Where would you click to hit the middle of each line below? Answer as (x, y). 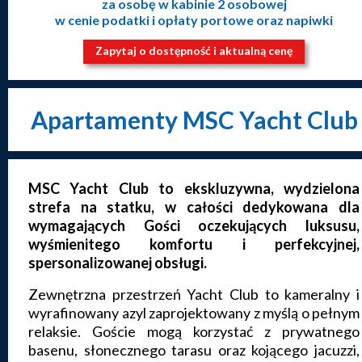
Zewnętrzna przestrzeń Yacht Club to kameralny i (194, 295)
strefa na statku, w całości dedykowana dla (194, 207)
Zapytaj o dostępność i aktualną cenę (194, 51)
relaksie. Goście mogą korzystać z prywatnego (194, 332)
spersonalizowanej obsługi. (119, 263)
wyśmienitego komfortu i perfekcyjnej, (194, 244)
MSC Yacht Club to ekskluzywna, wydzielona (194, 189)
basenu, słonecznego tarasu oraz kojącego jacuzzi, (194, 350)
